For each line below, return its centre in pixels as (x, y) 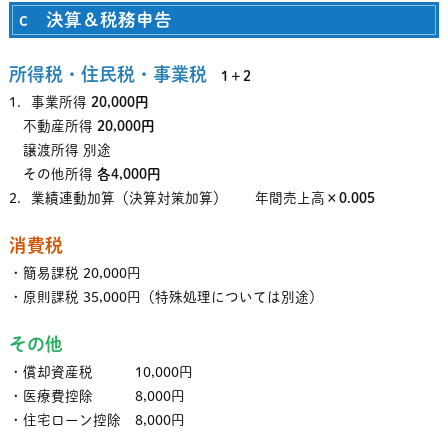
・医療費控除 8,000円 (96, 396)
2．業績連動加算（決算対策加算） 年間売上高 (166, 198)
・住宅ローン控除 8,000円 (96, 420)
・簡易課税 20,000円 (74, 273)
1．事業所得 (49, 102)
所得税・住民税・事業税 (107, 74)
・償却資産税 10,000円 (100, 372)
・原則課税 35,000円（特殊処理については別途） (165, 297)
